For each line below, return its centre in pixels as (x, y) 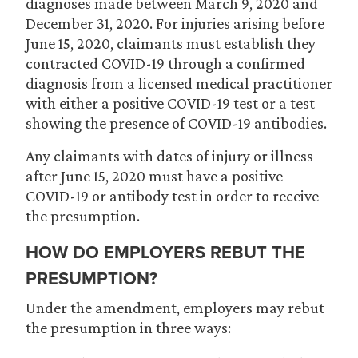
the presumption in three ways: (128, 328)
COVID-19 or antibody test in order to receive (172, 196)
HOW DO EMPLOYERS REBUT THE (165, 252)
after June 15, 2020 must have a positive (154, 176)
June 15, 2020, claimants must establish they (171, 43)
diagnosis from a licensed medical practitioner (179, 83)
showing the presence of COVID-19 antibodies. (176, 123)
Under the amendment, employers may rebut (175, 308)
